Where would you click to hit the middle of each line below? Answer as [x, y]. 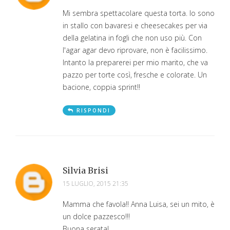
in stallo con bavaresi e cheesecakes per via [135, 25]
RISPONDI [93, 110]
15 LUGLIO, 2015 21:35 [95, 183]
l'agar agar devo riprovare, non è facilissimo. [135, 50]
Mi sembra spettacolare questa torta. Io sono [139, 13]
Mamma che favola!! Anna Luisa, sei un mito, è [139, 204]
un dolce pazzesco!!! [96, 216]
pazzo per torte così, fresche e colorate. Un [135, 74]
